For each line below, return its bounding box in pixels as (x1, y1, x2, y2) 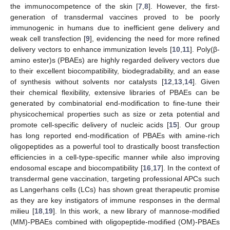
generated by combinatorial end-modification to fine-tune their (10, 99, 220, 107)
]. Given (192, 77, 220, 86)
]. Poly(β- (190, 45, 220, 53)
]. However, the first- (148, 2, 220, 10)
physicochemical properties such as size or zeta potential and (10, 109, 220, 118)
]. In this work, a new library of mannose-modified (52, 206, 220, 215)
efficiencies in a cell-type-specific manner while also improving (10, 152, 220, 161)
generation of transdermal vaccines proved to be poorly (10, 12, 220, 21)
